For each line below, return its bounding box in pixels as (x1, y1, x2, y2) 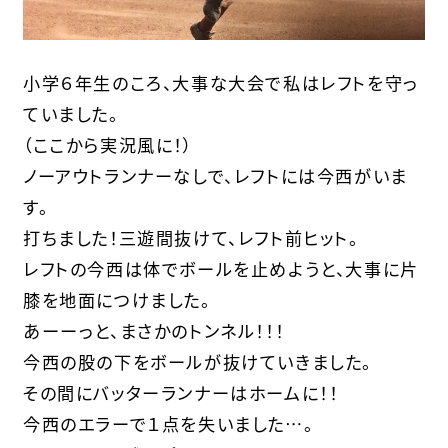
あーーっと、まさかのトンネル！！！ (22, 317, 285, 343)
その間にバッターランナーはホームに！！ (22, 379, 339, 405)
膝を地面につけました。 (22, 286, 211, 312)
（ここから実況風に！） (22, 131, 193, 157)
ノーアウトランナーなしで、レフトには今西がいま (22, 162, 408, 188)
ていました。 (22, 100, 119, 126)
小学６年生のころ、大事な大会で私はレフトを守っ (22, 69, 419, 95)
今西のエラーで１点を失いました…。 (22, 410, 314, 436)
